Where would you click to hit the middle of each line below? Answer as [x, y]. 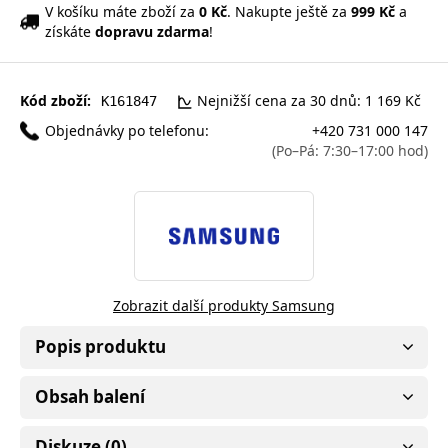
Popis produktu [100, 346]
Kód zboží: [55, 100]
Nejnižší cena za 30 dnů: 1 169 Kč [309, 100]
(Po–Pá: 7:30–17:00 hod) [350, 150]
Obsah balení [90, 396]
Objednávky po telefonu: [127, 130]
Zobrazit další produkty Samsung [224, 305]
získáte [70, 31]
